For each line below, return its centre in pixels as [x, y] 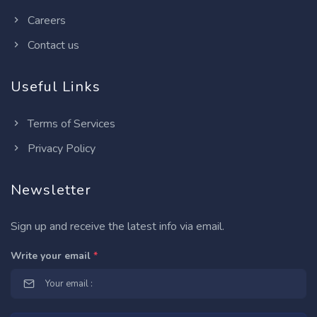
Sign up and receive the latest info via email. [117, 227]
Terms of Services [70, 124]
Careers [45, 21]
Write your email [52, 256]
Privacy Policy [60, 149]
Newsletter [51, 190]
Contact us [52, 46]
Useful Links [56, 87]
